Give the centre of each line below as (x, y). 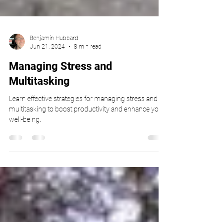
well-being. (25, 163)
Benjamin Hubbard (54, 82)
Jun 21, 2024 (47, 90)
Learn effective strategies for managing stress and (83, 142)
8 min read (88, 90)
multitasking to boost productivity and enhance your (87, 153)
